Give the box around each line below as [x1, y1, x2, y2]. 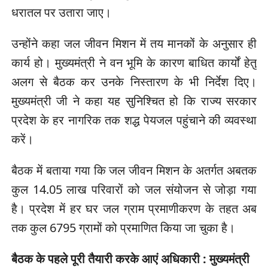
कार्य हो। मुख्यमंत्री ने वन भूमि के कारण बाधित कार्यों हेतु [11, 54, 257, 71]
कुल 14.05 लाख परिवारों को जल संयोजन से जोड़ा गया [11, 181, 257, 197]
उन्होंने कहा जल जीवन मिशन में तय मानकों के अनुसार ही [11, 35, 257, 51]
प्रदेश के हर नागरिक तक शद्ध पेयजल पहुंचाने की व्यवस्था [11, 111, 257, 128]
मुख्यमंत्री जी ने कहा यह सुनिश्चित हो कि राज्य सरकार [11, 92, 257, 109]
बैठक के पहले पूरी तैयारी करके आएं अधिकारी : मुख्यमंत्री [11, 250, 249, 267]
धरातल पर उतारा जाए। [11, 4, 111, 20]
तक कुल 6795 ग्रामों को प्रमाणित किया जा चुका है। [11, 219, 235, 236]
